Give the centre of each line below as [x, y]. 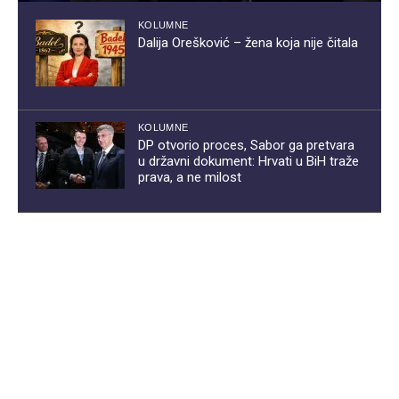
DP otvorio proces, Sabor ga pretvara [246, 146]
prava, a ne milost [190, 178]
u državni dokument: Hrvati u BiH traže [248, 162]
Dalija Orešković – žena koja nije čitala [248, 43]
